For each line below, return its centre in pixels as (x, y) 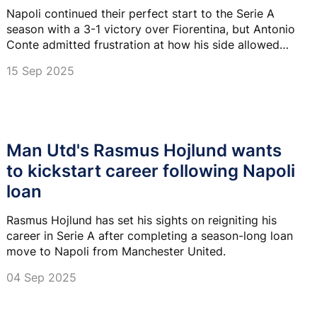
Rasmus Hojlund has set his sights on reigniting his (142, 220)
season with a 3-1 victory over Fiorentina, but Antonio (151, 29)
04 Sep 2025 (41, 277)
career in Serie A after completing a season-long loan (150, 235)
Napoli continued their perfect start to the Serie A (140, 13)
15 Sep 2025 (40, 70)
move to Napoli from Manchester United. (116, 251)
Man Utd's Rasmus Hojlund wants (144, 150)
